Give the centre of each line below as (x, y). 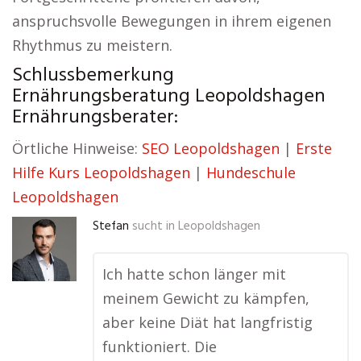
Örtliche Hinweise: (77, 148)
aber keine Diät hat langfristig (207, 322)
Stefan (111, 226)
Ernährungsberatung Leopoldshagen (169, 97)
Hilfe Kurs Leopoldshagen (101, 172)
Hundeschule (251, 172)
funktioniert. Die (160, 346)
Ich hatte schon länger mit (194, 274)
